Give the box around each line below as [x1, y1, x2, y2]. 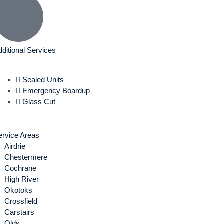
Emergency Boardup [22, 86, 90, 95]
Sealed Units [22, 75, 64, 84]
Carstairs [4, 207, 35, 216]
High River [4, 174, 39, 183]
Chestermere [4, 152, 48, 161]
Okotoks [4, 185, 33, 194]
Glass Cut [22, 97, 55, 106]
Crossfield [4, 196, 38, 205]
